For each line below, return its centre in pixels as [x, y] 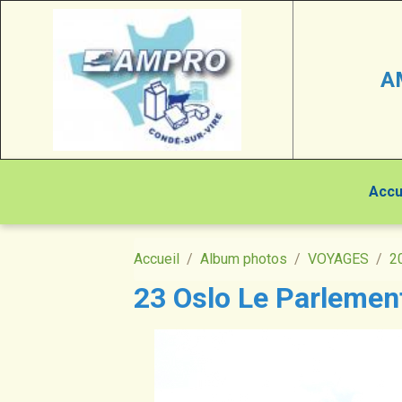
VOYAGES [339, 259]
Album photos [244, 259]
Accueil [157, 259]
